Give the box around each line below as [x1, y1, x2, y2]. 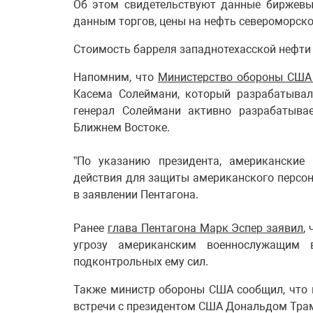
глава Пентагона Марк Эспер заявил [107, 221, 304, 235]
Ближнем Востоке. [73, 121, 170, 134]
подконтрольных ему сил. [73, 255, 208, 268]
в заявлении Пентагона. [73, 188, 198, 201]
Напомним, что [73, 71, 158, 84]
